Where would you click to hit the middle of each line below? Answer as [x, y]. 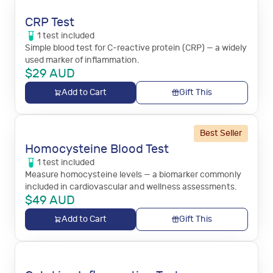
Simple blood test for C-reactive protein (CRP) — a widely [136, 48]
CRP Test [50, 22]
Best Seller [221, 133]
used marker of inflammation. [82, 60]
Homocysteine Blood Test [97, 149]
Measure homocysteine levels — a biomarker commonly [133, 175]
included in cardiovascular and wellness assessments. [131, 187]
